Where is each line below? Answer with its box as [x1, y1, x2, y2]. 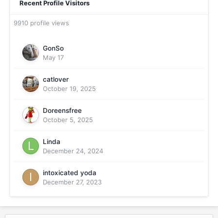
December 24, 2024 [43, 147, 103, 155]
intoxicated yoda [43, 169, 96, 177]
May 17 [43, 54, 64, 61]
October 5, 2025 [43, 116, 93, 124]
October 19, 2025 [43, 85, 96, 92]
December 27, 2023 [43, 178, 102, 186]
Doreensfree [43, 107, 82, 114]
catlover [43, 75, 69, 83]
